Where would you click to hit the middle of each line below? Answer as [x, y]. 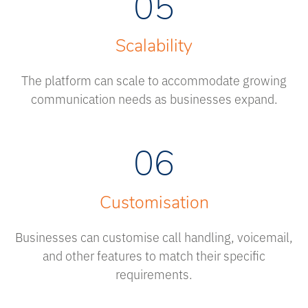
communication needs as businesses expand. [154, 99]
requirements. [154, 273]
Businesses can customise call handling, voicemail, [154, 236]
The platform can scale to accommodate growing [154, 80]
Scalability [154, 47]
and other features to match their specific [154, 255]
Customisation [154, 203]
